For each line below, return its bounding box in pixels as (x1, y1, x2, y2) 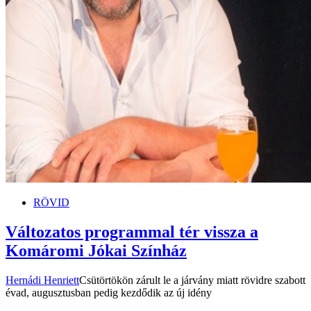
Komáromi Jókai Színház (6, 241, 187, 260)
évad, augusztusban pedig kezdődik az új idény (6, 286, 212, 299)
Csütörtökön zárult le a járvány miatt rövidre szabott (79, 274, 305, 286)
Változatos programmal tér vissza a (6, 222, 258, 241)
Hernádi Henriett (6, 274, 79, 286)
